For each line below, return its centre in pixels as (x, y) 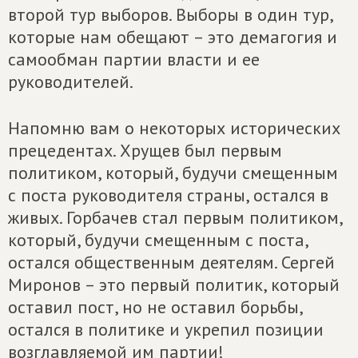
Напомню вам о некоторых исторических (174, 128)
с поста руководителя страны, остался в (168, 195)
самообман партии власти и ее (134, 59)
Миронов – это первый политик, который (174, 284)
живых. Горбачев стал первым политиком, (175, 217)
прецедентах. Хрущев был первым (145, 150)
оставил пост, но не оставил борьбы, (155, 307)
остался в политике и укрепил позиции (166, 329)
